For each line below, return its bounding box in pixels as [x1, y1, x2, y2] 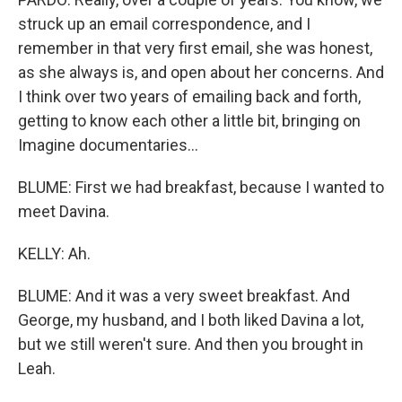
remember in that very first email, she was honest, [18, 38, 372, 57]
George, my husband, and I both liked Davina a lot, [18, 310, 363, 329]
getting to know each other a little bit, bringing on [18, 110, 361, 130]
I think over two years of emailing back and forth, [18, 86, 361, 106]
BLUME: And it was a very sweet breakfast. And [18, 285, 350, 305]
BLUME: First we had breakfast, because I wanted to [18, 177, 384, 197]
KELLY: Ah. [18, 243, 91, 263]
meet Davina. [18, 201, 109, 221]
